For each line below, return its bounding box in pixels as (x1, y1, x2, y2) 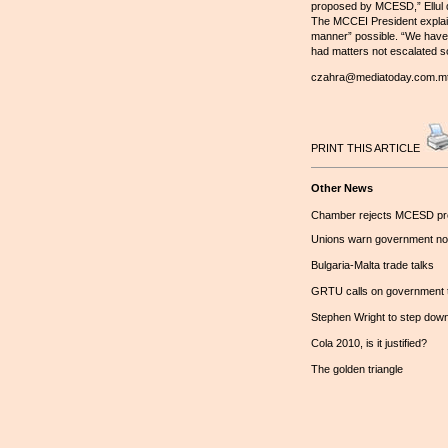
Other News (310, 181, 373, 194)
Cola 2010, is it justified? (310, 337, 427, 350)
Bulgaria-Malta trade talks (310, 259, 434, 272)
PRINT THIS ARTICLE (310, 141, 423, 154)
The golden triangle (310, 363, 403, 376)
